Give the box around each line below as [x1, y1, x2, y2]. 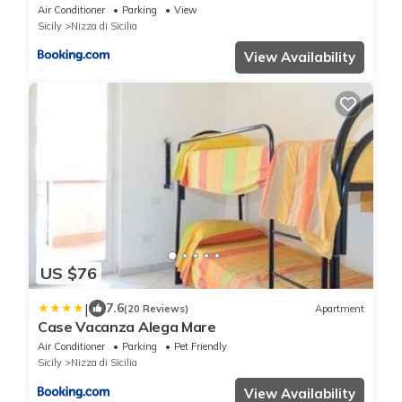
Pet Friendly [174, 340, 227, 354]
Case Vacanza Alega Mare [38, 318, 216, 336]
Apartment [315, 301, 364, 315]
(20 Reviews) [124, 301, 188, 315]
